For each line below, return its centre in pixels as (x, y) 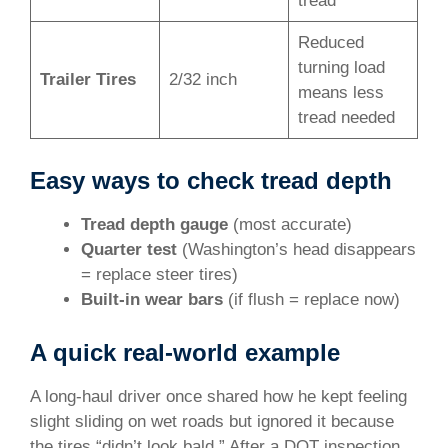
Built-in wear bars (152, 299)
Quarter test (129, 249)
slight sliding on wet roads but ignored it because (212, 422)
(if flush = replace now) (311, 299)
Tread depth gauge (154, 224)
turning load (341, 68)
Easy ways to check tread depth (211, 180)
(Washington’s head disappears (296, 249)
